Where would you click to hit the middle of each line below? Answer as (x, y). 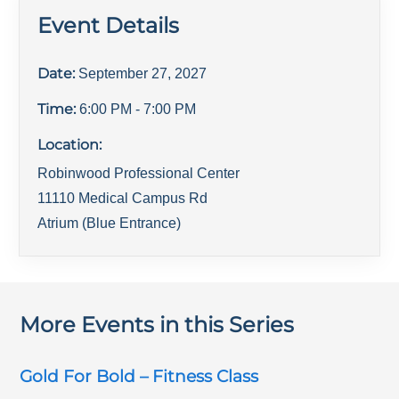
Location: (70, 144)
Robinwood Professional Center (139, 173)
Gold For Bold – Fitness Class (139, 376)
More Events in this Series (157, 324)
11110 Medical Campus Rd (123, 198)
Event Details (109, 25)
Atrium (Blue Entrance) (110, 223)
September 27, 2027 (143, 73)
